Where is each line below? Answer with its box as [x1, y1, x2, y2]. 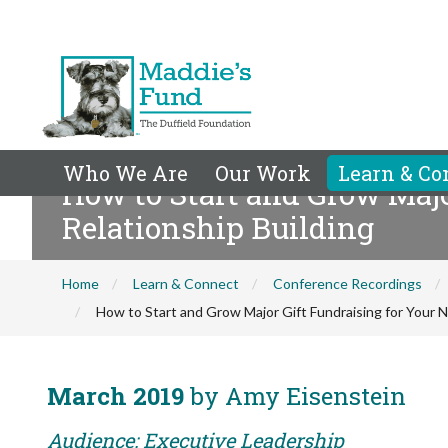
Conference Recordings [273, 275, 422, 292]
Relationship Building [62, 208, 374, 247]
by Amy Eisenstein [184, 380, 406, 412]
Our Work [215, 160, 311, 186]
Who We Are [63, 160, 188, 186]
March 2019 [47, 380, 184, 412]
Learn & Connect [133, 275, 239, 292]
